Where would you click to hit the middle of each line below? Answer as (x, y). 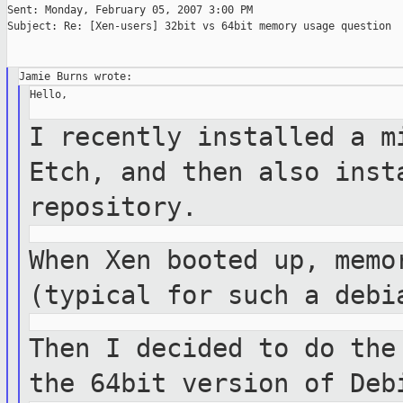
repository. (113, 207)
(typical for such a (182, 296)
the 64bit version (167, 384)
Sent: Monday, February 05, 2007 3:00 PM (130, 10)
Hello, (49, 95)
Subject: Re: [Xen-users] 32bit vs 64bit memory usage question (199, 27)
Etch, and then (144, 172)
